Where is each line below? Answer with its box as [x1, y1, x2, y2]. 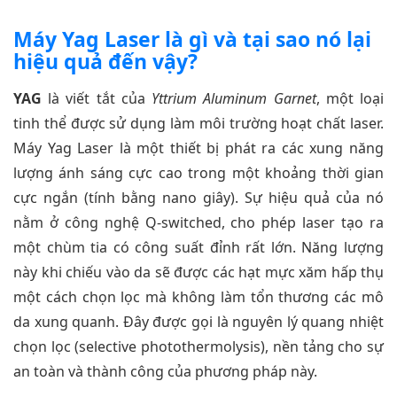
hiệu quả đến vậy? [13, 47, 198, 76]
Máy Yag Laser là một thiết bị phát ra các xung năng [13, 138, 384, 159]
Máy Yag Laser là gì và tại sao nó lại [13, 25, 371, 54]
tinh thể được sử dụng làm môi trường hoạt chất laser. [13, 113, 384, 134]
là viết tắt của [42, 89, 152, 109]
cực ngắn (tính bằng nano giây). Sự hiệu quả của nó [13, 188, 384, 208]
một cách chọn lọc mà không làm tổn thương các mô [13, 287, 384, 307]
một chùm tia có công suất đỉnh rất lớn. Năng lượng [13, 237, 384, 258]
